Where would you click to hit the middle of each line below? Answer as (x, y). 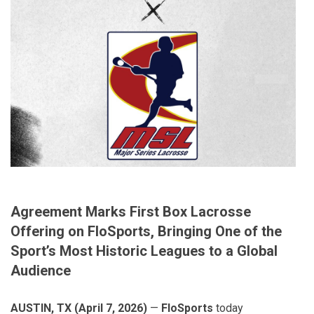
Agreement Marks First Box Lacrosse (131, 211)
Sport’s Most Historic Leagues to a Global (144, 251)
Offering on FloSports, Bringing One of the (146, 231)
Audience (41, 270)
